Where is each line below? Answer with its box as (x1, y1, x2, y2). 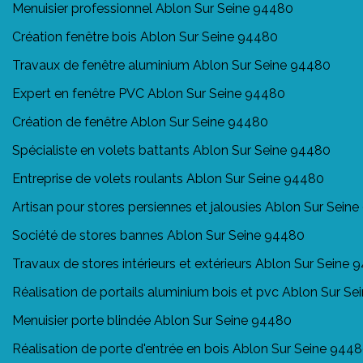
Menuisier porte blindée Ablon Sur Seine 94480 (12, 312, 292, 328)
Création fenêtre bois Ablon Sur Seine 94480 (12, 28, 278, 45)
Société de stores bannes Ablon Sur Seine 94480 (12, 227, 305, 243)
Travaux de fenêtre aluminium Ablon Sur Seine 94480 (12, 57, 331, 73)
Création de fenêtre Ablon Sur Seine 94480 (12, 113, 268, 130)
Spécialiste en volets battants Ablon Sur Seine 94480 (12, 142, 331, 158)
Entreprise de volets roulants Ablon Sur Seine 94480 (12, 170, 324, 186)
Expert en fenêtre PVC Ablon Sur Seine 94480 (12, 85, 285, 101)
